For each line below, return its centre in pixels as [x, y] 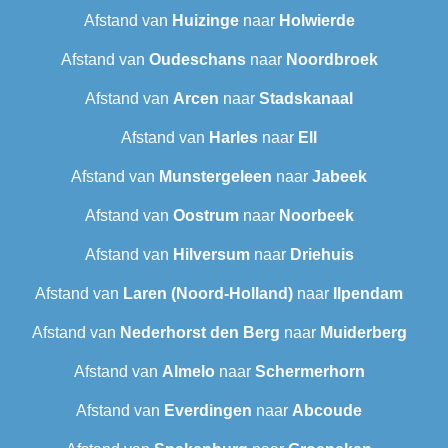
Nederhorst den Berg [199, 333]
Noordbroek [331, 60]
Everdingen [208, 411]
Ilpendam [368, 294]
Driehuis [321, 255]
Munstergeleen [215, 177]
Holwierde [316, 21]
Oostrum [205, 216]
